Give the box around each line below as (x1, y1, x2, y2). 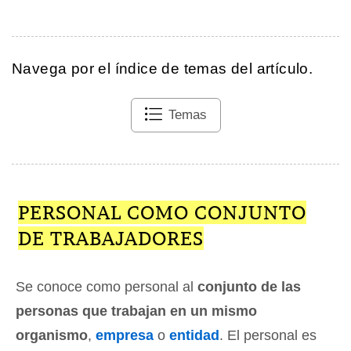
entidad (169, 327, 219, 344)
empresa (96, 327, 154, 344)
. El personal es (219, 327, 317, 344)
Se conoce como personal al (16, 279, 197, 295)
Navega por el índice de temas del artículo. (12, 60, 313, 78)
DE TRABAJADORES (17, 226, 204, 251)
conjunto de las (197, 279, 301, 295)
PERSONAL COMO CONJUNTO (17, 201, 306, 225)
